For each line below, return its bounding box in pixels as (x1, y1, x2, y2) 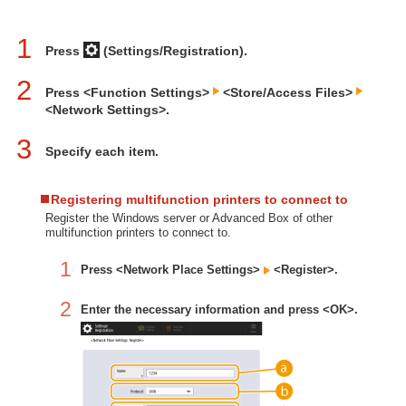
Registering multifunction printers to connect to (51, 192, 348, 207)
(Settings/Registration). (100, 43, 247, 58)
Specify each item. (45, 144, 159, 159)
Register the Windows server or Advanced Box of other (45, 211, 333, 225)
